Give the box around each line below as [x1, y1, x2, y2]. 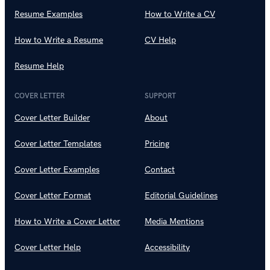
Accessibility [145, 242, 190, 253]
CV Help [145, 34, 176, 45]
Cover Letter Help [14, 242, 81, 253]
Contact [145, 164, 175, 175]
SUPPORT [145, 91, 176, 101]
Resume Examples [14, 8, 83, 19]
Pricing [145, 138, 169, 149]
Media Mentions [145, 216, 204, 227]
